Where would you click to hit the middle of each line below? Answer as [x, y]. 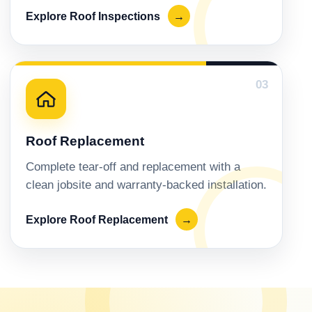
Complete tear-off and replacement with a [133, 167]
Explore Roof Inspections [94, 16]
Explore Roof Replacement [98, 219]
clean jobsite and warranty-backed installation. [146, 185]
